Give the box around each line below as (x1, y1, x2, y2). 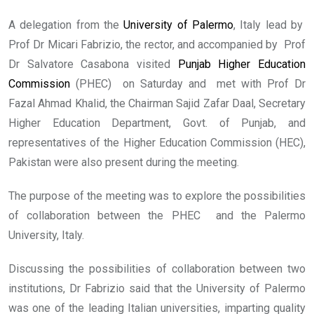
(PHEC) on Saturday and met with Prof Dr (70, 77, 306, 91)
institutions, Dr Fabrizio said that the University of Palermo (8, 282, 306, 296)
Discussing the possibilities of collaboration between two (8, 262, 306, 276)
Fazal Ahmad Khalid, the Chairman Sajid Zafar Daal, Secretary (8, 97, 306, 111)
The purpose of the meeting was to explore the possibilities (8, 189, 306, 203)
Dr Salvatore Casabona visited (8, 57, 178, 71)
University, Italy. (8, 228, 84, 243)
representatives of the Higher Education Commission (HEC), (8, 136, 306, 150)
